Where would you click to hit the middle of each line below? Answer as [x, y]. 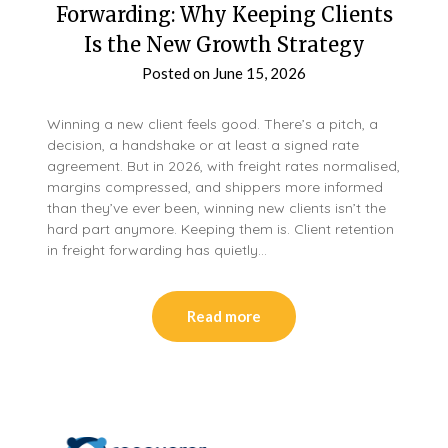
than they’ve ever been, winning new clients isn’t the [217, 207]
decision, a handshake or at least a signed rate [203, 144]
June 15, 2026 [259, 72]
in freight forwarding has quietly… [157, 249]
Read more [224, 315]
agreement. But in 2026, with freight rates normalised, [224, 165]
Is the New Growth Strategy [224, 44]
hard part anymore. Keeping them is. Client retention [221, 228]
